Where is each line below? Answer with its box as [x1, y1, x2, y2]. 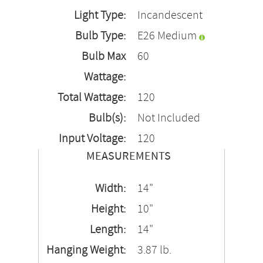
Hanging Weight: [46, 242, 126, 258]
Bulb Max [82, 49, 126, 65]
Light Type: [74, 8, 126, 23]
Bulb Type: [75, 28, 126, 44]
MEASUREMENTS [86, 149, 171, 164]
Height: [91, 201, 126, 217]
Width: [95, 181, 126, 197]
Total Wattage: [58, 90, 126, 106]
